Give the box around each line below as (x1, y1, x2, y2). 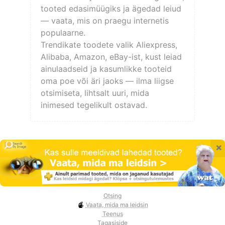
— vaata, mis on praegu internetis (40, 15, 169, 26)
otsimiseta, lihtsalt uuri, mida (40, 87, 149, 98)
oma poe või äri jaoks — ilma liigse (40, 75, 174, 86)
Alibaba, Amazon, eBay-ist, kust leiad (40, 51, 182, 62)
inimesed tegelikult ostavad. (40, 99, 147, 110)
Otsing (103, 192, 122, 200)
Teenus (102, 210, 123, 218)
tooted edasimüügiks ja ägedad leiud (40, 3, 181, 14)
